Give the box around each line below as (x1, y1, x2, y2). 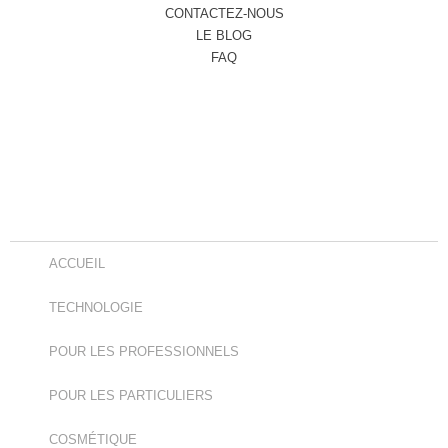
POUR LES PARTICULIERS (49, 387, 213, 403)
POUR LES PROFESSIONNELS (49, 343, 239, 359)
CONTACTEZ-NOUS (164, 6, 284, 22)
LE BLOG (196, 28, 252, 44)
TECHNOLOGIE (49, 299, 143, 315)
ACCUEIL (49, 255, 105, 271)
